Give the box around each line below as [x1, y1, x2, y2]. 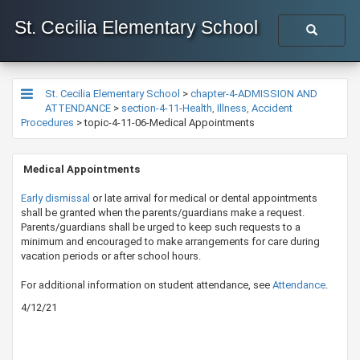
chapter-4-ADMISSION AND [190, 88, 317, 100]
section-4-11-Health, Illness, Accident [121, 102, 292, 114]
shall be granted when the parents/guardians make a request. [21, 207, 305, 219]
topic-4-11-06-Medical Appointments [84, 117, 255, 129]
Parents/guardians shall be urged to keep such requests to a [21, 221, 301, 233]
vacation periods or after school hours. [21, 250, 201, 262]
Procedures [21, 117, 74, 129]
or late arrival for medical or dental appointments [90, 192, 317, 204]
